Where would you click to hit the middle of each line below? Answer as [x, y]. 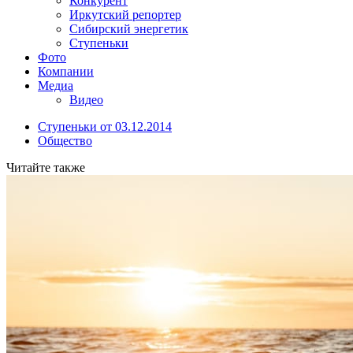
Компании [66, 71]
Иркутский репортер [125, 14]
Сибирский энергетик [129, 28]
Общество [65, 140]
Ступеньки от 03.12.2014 [105, 126]
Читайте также [46, 167]
